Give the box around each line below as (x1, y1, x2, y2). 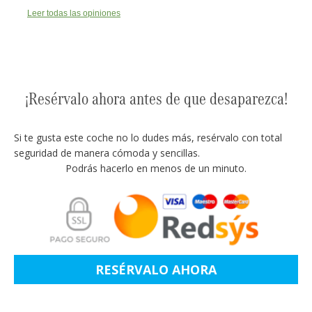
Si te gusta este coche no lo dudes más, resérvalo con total (14, 131, 282, 145)
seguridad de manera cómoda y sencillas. (14, 146, 200, 160)
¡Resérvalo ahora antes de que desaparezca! (24, 87, 288, 111)
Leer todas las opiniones (27, 8, 120, 19)
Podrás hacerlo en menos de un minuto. (65, 162, 247, 175)
